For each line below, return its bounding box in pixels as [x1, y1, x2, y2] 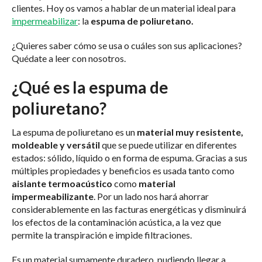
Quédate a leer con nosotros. [12, 53, 126, 64]
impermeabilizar [12, 15, 78, 27]
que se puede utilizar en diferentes [102, 139, 237, 151]
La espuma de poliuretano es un [12, 126, 137, 138]
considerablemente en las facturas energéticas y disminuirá [12, 204, 246, 215]
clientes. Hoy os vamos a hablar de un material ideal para [12, 2, 236, 14]
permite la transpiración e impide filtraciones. [12, 229, 192, 241]
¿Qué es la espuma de [12, 77, 168, 98]
